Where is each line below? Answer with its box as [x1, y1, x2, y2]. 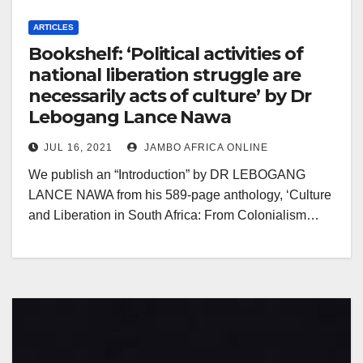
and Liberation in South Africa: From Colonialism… [28, 208, 319, 222]
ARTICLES [33, 23, 74, 32]
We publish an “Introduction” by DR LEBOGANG [28, 168, 305, 181]
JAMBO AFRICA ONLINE [141, 142, 268, 153]
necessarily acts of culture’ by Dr [28, 85, 311, 107]
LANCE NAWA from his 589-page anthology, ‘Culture [28, 188, 331, 202]
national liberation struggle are [28, 64, 301, 86]
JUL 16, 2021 [44, 142, 113, 153]
